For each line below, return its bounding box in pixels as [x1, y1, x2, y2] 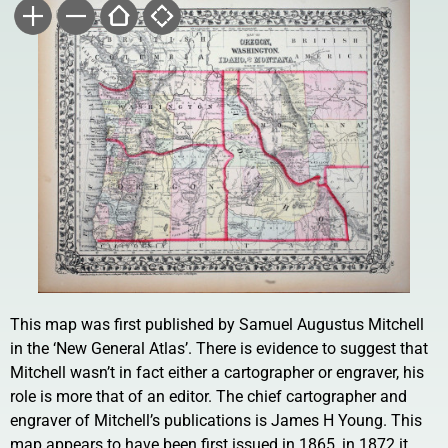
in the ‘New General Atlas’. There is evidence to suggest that [10, 338, 428, 358]
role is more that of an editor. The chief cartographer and [10, 386, 407, 406]
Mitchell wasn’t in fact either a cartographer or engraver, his [10, 362, 424, 382]
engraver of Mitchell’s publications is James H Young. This [10, 410, 422, 430]
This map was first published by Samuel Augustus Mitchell [10, 314, 424, 334]
